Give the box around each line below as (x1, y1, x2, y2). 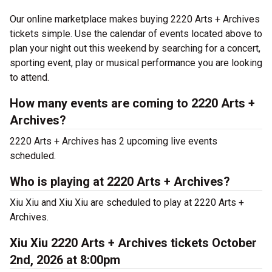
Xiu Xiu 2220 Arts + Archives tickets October (10, 236, 257, 250)
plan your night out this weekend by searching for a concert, (10, 42, 260, 54)
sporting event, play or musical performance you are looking (10, 57, 262, 69)
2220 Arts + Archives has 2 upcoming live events (10, 135, 217, 147)
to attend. (10, 72, 49, 83)
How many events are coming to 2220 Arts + (10, 96, 255, 110)
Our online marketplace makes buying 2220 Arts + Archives (10, 13, 260, 25)
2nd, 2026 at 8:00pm (10, 253, 120, 267)
